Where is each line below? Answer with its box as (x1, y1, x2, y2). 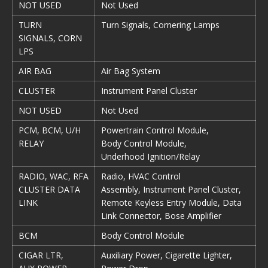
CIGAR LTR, (19, 249, 63, 261)
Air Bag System (101, 65, 160, 77)
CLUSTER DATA (19, 184, 80, 195)
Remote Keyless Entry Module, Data (101, 197, 242, 208)
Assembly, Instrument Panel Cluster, (101, 184, 241, 195)
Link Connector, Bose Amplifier (101, 210, 221, 221)
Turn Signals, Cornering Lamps (101, 19, 220, 31)
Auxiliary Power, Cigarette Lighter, (101, 249, 232, 261)
